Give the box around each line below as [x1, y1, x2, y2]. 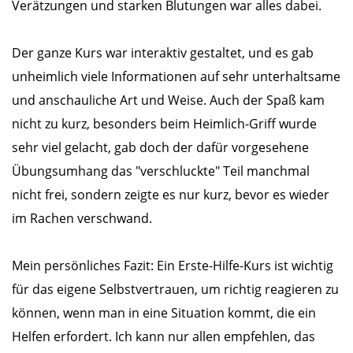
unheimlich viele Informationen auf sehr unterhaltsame [12, 67, 340, 85]
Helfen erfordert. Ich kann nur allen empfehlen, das [12, 327, 315, 345]
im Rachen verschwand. [12, 209, 152, 227]
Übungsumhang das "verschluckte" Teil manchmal [12, 162, 310, 180]
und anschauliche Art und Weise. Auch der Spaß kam [12, 91, 325, 109]
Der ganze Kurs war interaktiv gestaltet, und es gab [12, 43, 314, 61]
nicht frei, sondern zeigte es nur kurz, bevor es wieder [12, 185, 329, 203]
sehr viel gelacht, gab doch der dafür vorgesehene [12, 138, 309, 156]
